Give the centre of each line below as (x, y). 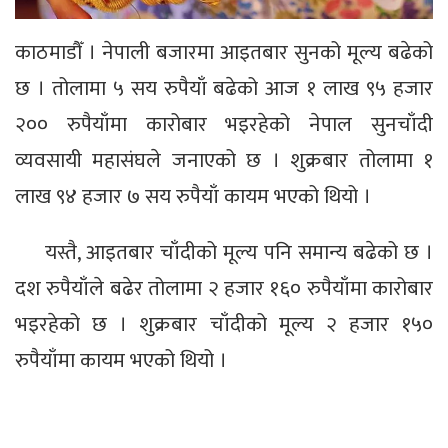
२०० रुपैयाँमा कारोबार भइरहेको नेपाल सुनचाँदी (224, 125)
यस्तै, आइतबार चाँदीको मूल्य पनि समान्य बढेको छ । (239, 253)
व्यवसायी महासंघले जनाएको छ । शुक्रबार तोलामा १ (224, 161)
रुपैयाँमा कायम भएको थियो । (121, 361)
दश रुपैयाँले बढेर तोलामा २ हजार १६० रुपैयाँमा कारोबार (224, 289)
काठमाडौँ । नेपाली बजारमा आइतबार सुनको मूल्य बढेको (224, 53)
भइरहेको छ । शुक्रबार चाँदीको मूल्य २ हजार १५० (224, 325)
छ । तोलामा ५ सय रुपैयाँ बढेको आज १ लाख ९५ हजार (224, 89)
